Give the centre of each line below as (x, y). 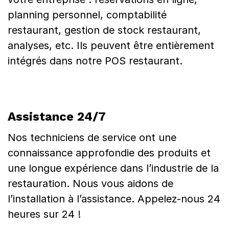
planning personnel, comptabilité (87, 15)
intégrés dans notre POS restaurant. (95, 61)
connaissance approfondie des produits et (109, 153)
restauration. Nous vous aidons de (90, 184)
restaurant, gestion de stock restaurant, (104, 30)
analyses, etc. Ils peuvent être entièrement (111, 45)
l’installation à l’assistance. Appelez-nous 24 (114, 199)
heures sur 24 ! (44, 214)
